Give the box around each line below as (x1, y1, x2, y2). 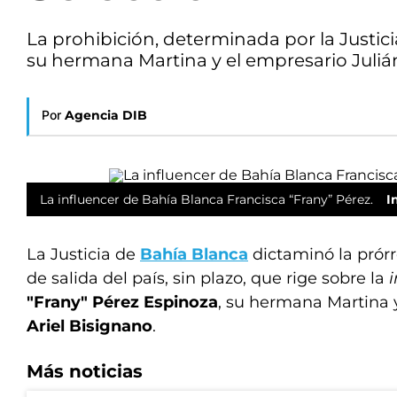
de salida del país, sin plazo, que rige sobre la (27, 269, 389, 288)
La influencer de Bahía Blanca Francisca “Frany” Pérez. (40, 191, 373, 207)
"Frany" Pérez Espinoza (27, 292, 218, 312)
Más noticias (27, 361, 143, 382)
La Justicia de (27, 245, 140, 264)
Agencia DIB (65, 107, 147, 123)
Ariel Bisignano (27, 316, 152, 336)
